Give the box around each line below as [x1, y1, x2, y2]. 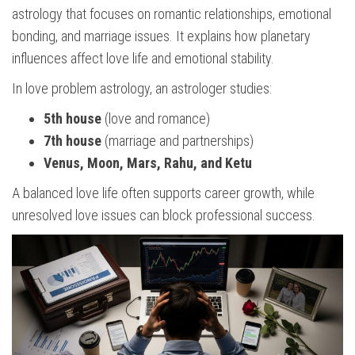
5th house [44, 110, 101, 128]
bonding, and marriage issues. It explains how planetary [12, 28, 311, 45]
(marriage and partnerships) [101, 132, 254, 150]
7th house [44, 132, 101, 150]
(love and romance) [101, 110, 210, 128]
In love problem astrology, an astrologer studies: [12, 80, 272, 97]
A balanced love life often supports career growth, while [12, 185, 315, 202]
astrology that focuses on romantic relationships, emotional [12, 6, 331, 23]
